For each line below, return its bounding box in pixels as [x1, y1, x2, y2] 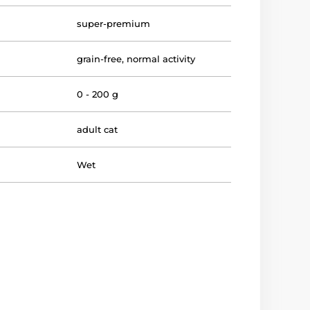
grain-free [77, 53, 122, 64]
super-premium [77, 17, 151, 29]
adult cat [77, 123, 118, 135]
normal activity [127, 53, 196, 64]
